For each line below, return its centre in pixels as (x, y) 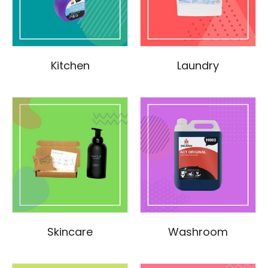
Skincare (70, 232)
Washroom (198, 232)
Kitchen (70, 66)
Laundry (198, 66)
